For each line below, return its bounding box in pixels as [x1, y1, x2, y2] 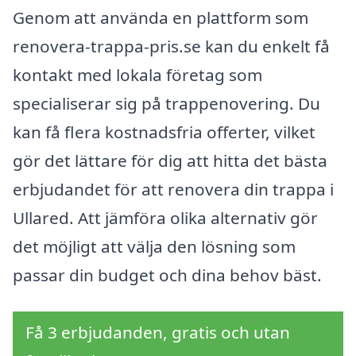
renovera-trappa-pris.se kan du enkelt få [13, 34, 330, 57]
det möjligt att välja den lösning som [13, 234, 296, 257]
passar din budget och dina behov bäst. [13, 263, 322, 286]
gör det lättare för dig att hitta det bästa [13, 149, 327, 172]
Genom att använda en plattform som [13, 6, 308, 29]
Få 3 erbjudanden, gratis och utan [25, 320, 290, 343]
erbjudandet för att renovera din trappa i [13, 177, 334, 200]
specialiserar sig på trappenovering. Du [13, 91, 320, 114]
